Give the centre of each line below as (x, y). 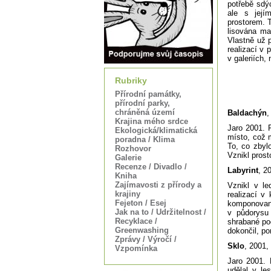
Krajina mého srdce (152, 121)
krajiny (128, 194)
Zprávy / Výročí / (146, 239)
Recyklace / (136, 221)
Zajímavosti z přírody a (158, 185)
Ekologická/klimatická (156, 130)
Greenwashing (142, 230)
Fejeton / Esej (141, 203)
